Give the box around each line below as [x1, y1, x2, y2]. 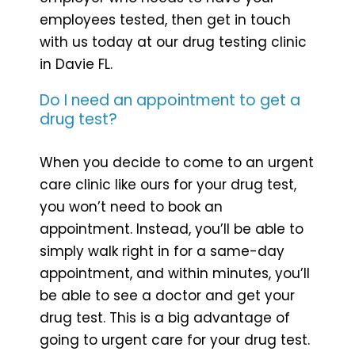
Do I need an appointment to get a [40, 89, 300, 111]
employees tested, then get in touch [40, 10, 291, 29]
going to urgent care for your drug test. [40, 330, 310, 349]
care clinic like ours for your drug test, [40, 174, 296, 194]
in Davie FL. [40, 54, 113, 74]
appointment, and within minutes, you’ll [40, 263, 310, 283]
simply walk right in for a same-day [40, 241, 284, 261]
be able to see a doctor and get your [40, 285, 295, 305]
